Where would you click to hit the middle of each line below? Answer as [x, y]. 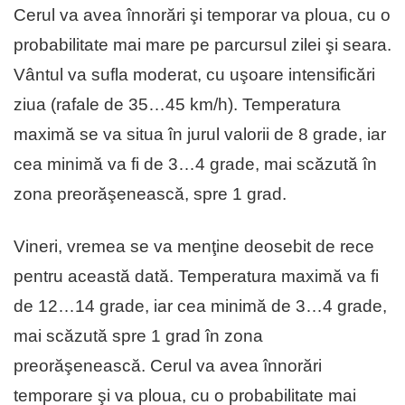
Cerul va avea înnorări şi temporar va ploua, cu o [202, 15]
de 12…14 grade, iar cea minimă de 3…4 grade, [200, 306]
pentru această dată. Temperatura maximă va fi [196, 277]
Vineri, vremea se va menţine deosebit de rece [194, 247]
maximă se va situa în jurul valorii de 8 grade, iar [200, 135]
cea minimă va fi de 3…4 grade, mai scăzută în [195, 165]
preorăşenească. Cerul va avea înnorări [168, 366]
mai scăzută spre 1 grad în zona [138, 336]
